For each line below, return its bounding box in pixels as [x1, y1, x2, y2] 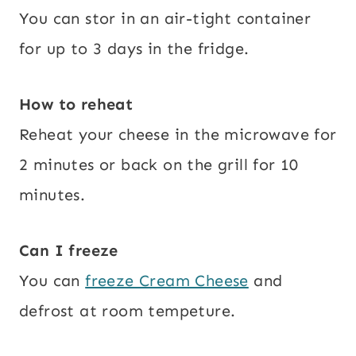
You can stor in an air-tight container [19, 9, 311, 29]
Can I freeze [19, 241, 118, 261]
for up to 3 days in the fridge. [19, 39, 250, 59]
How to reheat [19, 95, 133, 114]
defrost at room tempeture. [19, 301, 236, 321]
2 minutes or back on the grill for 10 [19, 155, 299, 175]
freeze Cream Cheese [85, 271, 249, 291]
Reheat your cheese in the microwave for [19, 125, 337, 145]
